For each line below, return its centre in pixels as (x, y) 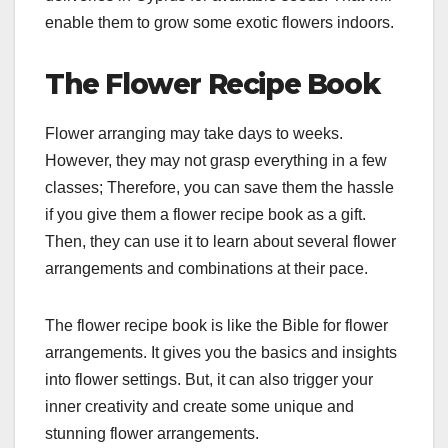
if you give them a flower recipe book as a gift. (205, 215)
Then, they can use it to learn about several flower (220, 242)
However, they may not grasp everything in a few (216, 161)
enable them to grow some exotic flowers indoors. (221, 23)
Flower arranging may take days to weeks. (194, 134)
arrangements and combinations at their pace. (208, 269)
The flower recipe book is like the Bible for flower (216, 326)
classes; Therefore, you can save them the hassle (219, 188)
